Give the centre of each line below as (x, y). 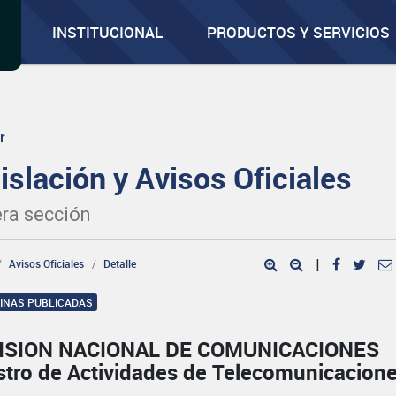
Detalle (120, 263)
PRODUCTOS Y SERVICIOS (299, 32)
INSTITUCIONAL (108, 32)
